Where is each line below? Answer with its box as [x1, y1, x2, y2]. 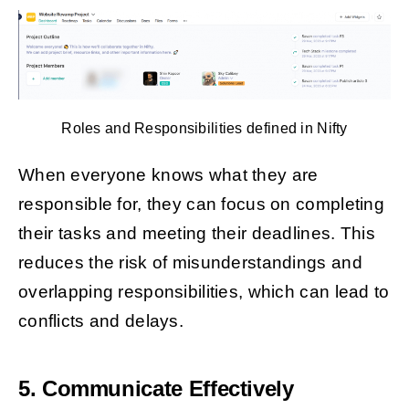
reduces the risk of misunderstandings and [17, 253, 362, 273]
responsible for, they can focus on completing [17, 194, 384, 215]
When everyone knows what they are [17, 165, 319, 185]
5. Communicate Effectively [17, 376, 294, 402]
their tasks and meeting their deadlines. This [17, 224, 375, 244]
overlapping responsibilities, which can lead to [17, 282, 390, 302]
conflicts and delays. [17, 311, 184, 331]
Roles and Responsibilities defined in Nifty [61, 120, 348, 136]
